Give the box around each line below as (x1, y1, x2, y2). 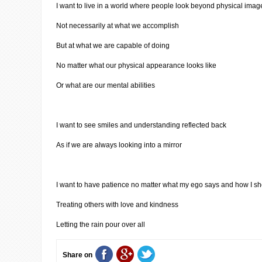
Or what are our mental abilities (56, 81, 155, 89)
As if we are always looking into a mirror (56, 141, 182, 149)
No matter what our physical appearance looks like (56, 61, 216, 70)
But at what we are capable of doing (56, 42, 170, 50)
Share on (63, 251, 92, 259)
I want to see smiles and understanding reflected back (56, 121, 226, 129)
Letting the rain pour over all (56, 220, 145, 229)
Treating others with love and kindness (56, 201, 178, 209)
